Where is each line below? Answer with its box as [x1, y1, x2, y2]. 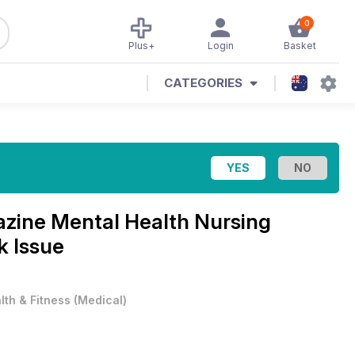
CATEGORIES [164, 75, 242, 90]
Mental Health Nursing [51, 209, 271, 234]
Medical [78, 293, 123, 307]
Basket [283, 40, 316, 52]
